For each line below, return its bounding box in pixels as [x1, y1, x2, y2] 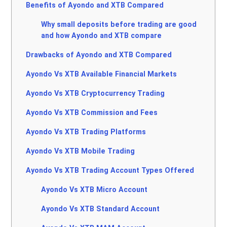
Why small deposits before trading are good [41, 20, 197, 28]
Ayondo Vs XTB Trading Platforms [26, 128, 146, 136]
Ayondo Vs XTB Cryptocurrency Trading [26, 89, 165, 97]
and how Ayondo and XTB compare [41, 31, 162, 40]
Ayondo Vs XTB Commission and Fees [26, 108, 158, 117]
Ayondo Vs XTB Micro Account [41, 185, 148, 194]
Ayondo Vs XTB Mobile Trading [26, 147, 135, 155]
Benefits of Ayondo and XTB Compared [26, 1, 164, 9]
